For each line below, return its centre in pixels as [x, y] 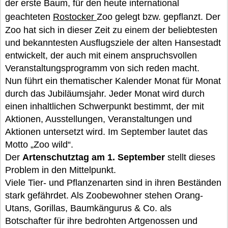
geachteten [29, 17]
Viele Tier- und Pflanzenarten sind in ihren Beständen [113, 183]
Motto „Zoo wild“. [39, 145]
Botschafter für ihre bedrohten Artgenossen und [101, 221]
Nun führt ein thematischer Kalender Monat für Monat [113, 81]
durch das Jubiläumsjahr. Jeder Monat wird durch [105, 94]
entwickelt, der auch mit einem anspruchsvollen [101, 55]
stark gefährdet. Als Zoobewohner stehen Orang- [104, 195]
